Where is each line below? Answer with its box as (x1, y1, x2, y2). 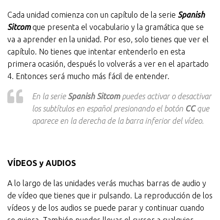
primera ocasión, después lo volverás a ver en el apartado (7, 59, 209, 68)
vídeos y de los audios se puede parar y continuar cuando (7, 203, 204, 212)
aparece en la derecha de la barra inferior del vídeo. (32, 116, 204, 125)
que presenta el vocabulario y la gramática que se (30, 23, 204, 31)
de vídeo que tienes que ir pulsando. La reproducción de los (7, 191, 213, 200)
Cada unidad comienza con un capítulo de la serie (7, 10, 178, 19)
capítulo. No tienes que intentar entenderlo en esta (7, 47, 185, 56)
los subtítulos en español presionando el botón (32, 104, 185, 113)
